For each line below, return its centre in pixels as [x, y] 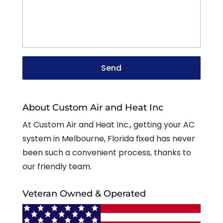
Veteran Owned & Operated [84, 194]
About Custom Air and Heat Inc [93, 108]
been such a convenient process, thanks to [107, 153]
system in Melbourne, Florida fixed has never [109, 139]
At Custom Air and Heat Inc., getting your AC [108, 125]
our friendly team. [57, 167]
